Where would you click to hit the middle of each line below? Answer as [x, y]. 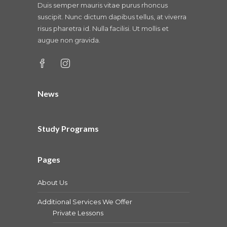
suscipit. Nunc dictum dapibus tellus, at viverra [112, 16]
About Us [52, 182]
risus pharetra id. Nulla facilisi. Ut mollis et [103, 28]
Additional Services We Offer [85, 202]
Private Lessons [78, 213]
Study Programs [68, 128]
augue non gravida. [69, 40]
